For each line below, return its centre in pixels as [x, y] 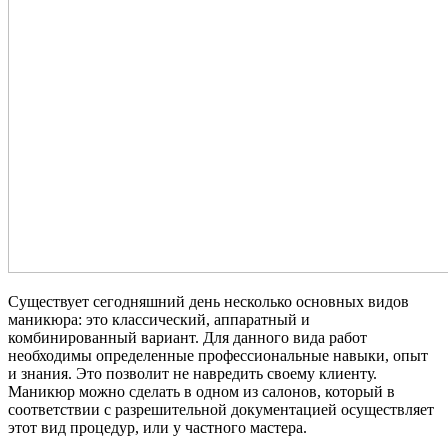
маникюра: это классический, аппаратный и [159, 319]
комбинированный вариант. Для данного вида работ [187, 337]
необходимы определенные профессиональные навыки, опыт [218, 355]
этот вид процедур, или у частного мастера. [157, 427]
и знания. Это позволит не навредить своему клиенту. [192, 373]
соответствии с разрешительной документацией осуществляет [221, 409]
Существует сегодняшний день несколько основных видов [208, 301]
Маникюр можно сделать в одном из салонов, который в [201, 391]
